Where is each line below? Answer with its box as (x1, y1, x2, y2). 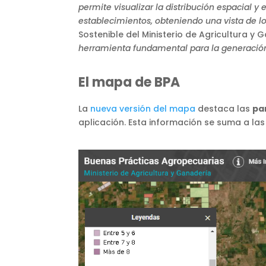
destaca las (195, 102, 252, 115)
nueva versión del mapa (90, 102, 195, 115)
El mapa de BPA (78, 72, 180, 91)
